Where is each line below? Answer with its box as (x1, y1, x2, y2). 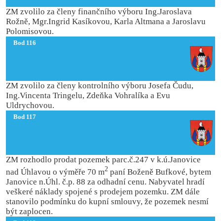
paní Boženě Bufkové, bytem (110, 167, 212, 177)
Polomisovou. (6, 27, 54, 36)
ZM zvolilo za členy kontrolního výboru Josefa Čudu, (6, 81, 194, 90)
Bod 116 (13, 39, 36, 46)
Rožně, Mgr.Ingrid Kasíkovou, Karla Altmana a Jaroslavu (6, 17, 206, 26)
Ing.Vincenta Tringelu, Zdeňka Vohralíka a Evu (6, 91, 171, 100)
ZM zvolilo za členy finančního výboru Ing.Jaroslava (6, 7, 192, 16)
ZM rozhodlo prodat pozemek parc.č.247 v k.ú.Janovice (6, 155, 201, 164)
